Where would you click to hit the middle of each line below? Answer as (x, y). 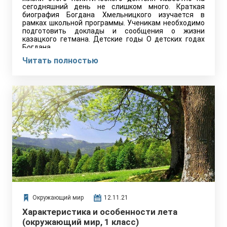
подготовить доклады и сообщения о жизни (113, 31)
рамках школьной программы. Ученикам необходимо (113, 23)
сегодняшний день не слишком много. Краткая (113, 7)
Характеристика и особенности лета (100, 212)
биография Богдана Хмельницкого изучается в (113, 15)
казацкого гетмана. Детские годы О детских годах (113, 39)
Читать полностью (60, 61)
